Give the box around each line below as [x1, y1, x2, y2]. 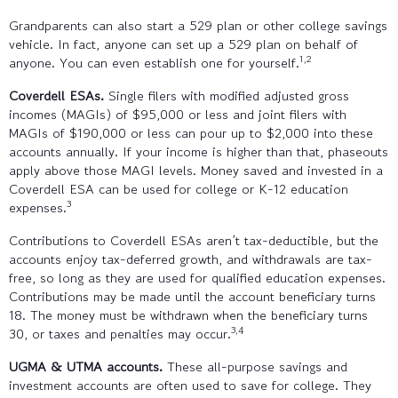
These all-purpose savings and [163, 356, 347, 376]
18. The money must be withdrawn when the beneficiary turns [9, 305, 368, 324]
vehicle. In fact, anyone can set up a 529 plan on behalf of [9, 34, 358, 53]
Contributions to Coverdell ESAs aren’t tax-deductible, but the [9, 230, 378, 250]
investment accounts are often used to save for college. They [9, 375, 371, 394]
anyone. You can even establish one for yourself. [9, 52, 299, 72]
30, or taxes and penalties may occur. [9, 323, 231, 343]
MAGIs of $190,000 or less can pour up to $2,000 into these [9, 123, 373, 142]
